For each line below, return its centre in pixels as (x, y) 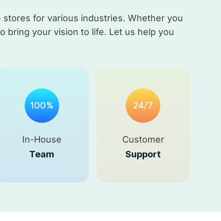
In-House (42, 139)
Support (143, 154)
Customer (143, 139)
